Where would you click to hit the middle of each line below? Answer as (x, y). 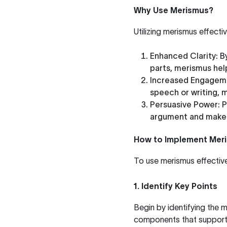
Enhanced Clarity (183, 56)
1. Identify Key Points (176, 186)
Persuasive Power (184, 104)
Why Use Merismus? (174, 10)
